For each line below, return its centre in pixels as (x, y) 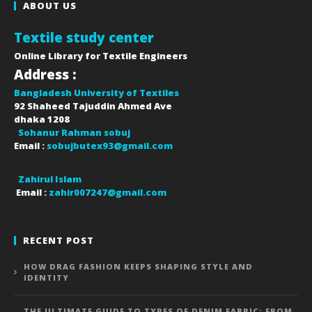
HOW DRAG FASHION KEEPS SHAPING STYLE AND (138, 266)
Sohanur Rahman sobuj (74, 132)
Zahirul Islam (50, 179)
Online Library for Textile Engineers (101, 55)
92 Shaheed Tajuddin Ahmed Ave (93, 106)
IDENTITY (46, 277)
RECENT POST (58, 240)
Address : (45, 74)
